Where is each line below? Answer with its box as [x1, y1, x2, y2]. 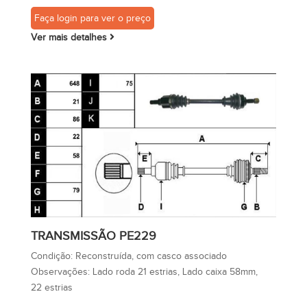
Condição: [30, 251, 75, 262]
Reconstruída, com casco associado [75, 251, 227, 262]
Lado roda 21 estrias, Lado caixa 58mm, [92, 267, 258, 278]
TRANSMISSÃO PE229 [30, 229, 156, 243]
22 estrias [30, 282, 73, 293]
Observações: [30, 267, 93, 278]
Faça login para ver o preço [34, 13, 151, 24]
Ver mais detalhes [30, 32, 110, 43]
